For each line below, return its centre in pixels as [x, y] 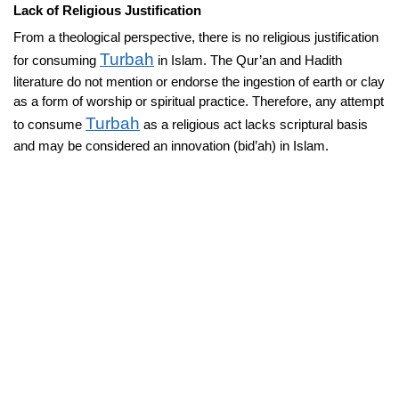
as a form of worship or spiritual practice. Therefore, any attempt [199, 101]
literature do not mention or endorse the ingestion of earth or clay [199, 81]
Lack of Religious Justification [107, 10]
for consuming [57, 60]
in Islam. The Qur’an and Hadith [248, 60]
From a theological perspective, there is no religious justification [196, 37]
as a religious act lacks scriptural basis [254, 124]
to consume [49, 124]
